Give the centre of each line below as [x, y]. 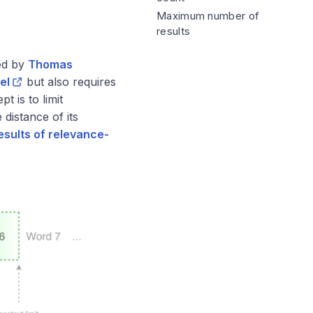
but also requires [70, 82]
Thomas [50, 65]
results [174, 31]
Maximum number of [208, 16]
